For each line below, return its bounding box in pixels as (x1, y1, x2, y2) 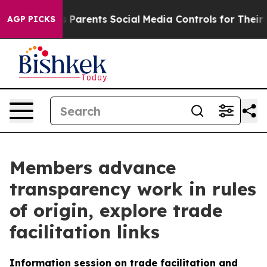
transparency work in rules (10, 178, 256, 200)
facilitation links (10, 221, 160, 243)
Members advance (10, 156, 176, 179)
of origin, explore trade (10, 199, 222, 222)
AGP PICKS (7, 14, 55, 24)
